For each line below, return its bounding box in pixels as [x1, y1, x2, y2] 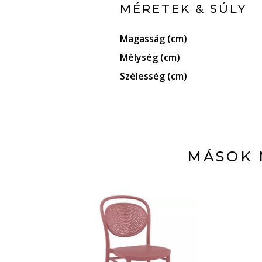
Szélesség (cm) [119, 70, 187, 82]
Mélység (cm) [119, 51, 180, 64]
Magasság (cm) [119, 32, 187, 45]
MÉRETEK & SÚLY [119, 2, 247, 16]
